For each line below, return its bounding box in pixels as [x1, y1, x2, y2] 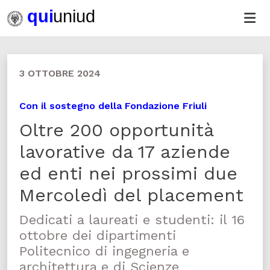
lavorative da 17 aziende [19, 141, 230, 162]
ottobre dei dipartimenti [19, 228, 176, 243]
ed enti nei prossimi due [19, 163, 237, 184]
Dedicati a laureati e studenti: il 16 [19, 212, 245, 227]
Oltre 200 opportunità [19, 119, 213, 140]
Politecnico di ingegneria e [19, 243, 189, 259]
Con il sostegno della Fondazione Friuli [19, 100, 207, 111]
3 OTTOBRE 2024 [19, 67, 101, 79]
